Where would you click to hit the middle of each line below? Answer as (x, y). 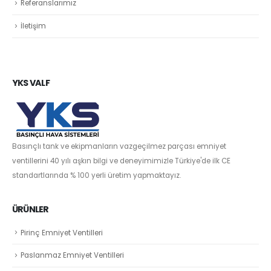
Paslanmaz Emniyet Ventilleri (72, 256)
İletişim (33, 26)
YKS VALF (31, 83)
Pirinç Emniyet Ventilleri (62, 233)
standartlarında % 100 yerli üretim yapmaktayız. (96, 175)
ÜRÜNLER (31, 209)
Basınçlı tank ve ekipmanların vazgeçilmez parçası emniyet (119, 146)
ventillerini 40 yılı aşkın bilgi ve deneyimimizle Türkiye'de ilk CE (121, 161)
